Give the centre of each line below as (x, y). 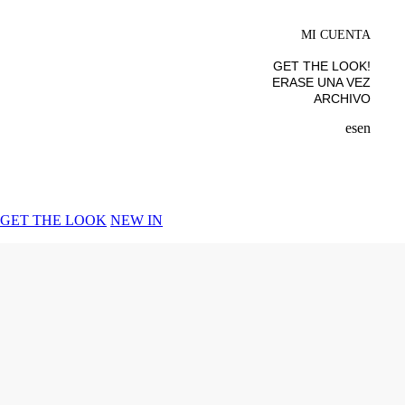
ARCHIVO (342, 99)
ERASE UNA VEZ (321, 82)
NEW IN (137, 220)
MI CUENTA (335, 35)
